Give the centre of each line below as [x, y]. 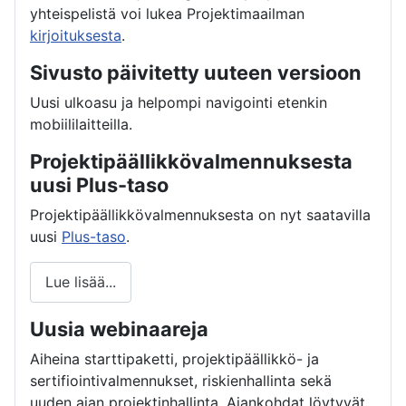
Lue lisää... [81, 282]
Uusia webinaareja [119, 329]
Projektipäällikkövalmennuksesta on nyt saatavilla [200, 214]
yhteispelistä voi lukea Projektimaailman [167, 13]
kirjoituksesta [76, 35]
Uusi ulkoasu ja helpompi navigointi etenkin [179, 102]
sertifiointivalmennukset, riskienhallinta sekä [181, 381]
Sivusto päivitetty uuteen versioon [196, 72]
